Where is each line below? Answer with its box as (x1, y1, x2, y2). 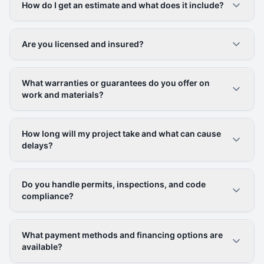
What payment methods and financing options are (22, 230, 223, 240)
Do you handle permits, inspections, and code (22, 179, 206, 189)
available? (22, 242, 62, 252)
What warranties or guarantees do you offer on (22, 78, 210, 88)
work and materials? (22, 90, 104, 100)
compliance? (22, 191, 74, 201)
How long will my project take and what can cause (22, 128, 221, 138)
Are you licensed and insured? (22, 39, 144, 49)
